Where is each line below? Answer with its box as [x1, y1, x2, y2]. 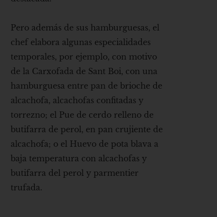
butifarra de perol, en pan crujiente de [11, 124, 163, 135]
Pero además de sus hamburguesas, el [11, 23, 160, 33]
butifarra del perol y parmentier [11, 168, 139, 178]
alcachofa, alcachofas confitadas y [11, 95, 144, 106]
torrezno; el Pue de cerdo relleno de [11, 110, 154, 120]
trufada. [11, 183, 43, 193]
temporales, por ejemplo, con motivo [11, 52, 157, 62]
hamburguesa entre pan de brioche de [11, 81, 163, 91]
